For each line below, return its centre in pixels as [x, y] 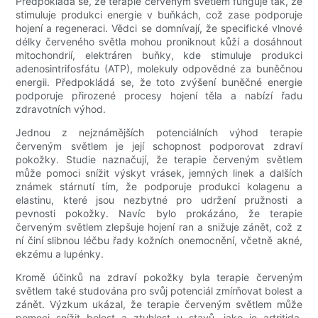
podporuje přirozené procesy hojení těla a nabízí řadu [159, 96]
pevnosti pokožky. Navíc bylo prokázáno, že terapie [159, 214]
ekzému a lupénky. [60, 254]
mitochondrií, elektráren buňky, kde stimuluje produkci [159, 55]
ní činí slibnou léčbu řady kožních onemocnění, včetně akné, [159, 241]
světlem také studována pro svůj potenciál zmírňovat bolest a [159, 291]
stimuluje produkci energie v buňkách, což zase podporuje [159, 15]
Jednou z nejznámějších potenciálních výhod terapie [159, 133]
